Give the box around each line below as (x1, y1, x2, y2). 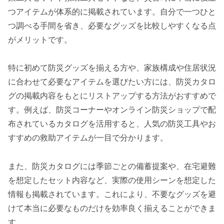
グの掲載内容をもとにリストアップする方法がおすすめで (8, 91, 216, 100)
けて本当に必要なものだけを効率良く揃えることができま (8, 204, 216, 213)
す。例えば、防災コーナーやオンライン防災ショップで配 (8, 105, 216, 114)
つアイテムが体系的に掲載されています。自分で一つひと (8, 7, 216, 16)
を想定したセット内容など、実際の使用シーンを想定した (8, 176, 216, 185)
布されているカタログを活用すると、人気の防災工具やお (8, 119, 216, 128)
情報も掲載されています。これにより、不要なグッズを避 (8, 190, 216, 199)
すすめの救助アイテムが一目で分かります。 (8, 133, 168, 142)
